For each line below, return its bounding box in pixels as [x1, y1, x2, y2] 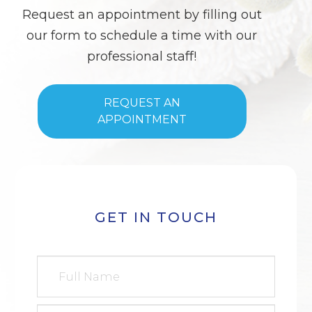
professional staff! [87, 49, 197, 65]
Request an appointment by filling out [22, 7, 262, 23]
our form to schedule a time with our [26, 28, 258, 44]
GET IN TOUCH [94, 209, 217, 226]
